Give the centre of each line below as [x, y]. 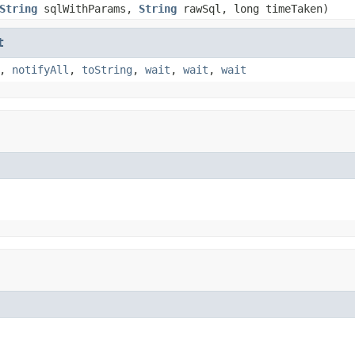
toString [107, 69]
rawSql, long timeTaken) [253, 8]
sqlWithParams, [88, 8]
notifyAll [40, 69]
